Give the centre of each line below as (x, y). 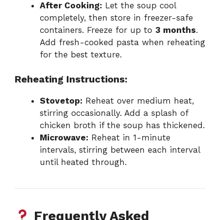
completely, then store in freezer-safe (116, 17)
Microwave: (64, 138)
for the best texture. (81, 54)
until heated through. (83, 162)
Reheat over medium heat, (138, 101)
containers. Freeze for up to (97, 30)
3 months (176, 30)
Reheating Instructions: (71, 79)
